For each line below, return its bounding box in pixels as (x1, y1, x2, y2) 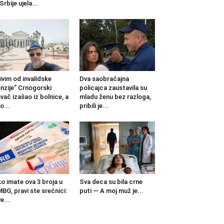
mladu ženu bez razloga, (79, 93, 151, 101)
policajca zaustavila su (79, 84, 147, 92)
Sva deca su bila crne (79, 177, 142, 185)
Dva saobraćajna (79, 75, 129, 83)
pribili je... (79, 102, 108, 110)
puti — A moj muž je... (79, 186, 143, 194)
